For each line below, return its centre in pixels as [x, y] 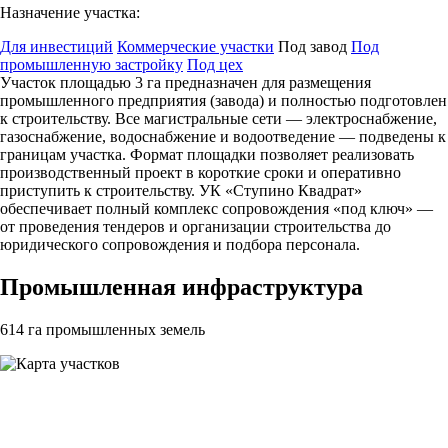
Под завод [312, 46]
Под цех [215, 64]
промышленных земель [123, 329]
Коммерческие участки [195, 46]
